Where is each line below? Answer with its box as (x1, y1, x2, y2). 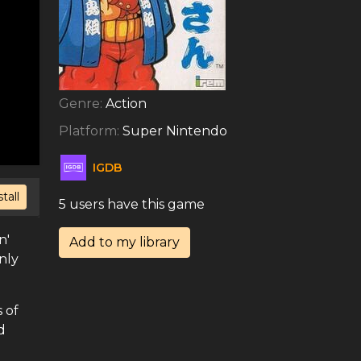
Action (106, 96, 147, 111)
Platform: (59, 123, 122, 139)
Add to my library (69, 234, 180, 250)
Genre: (59, 96, 106, 111)
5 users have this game (59, 197, 205, 212)
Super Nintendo (122, 123, 227, 139)
